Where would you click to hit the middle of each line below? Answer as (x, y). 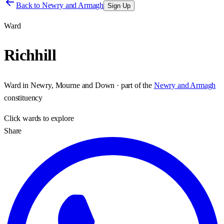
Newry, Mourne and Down (72, 85)
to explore (57, 118)
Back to (29, 5)
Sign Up (119, 6)
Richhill (30, 55)
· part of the (133, 85)
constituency (23, 97)
